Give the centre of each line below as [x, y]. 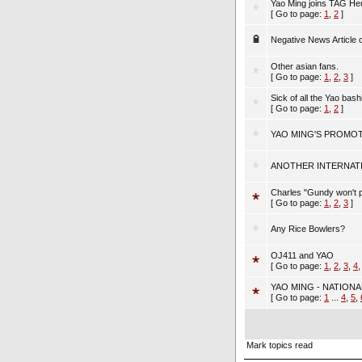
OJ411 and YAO [302, 255]
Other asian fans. [305, 66]
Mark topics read [280, 345]
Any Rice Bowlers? [308, 229]
